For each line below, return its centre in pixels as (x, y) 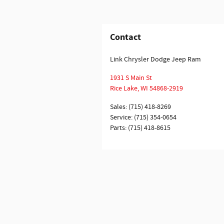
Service (120, 117)
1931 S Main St (131, 78)
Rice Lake (124, 88)
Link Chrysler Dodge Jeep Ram (155, 59)
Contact (125, 37)
